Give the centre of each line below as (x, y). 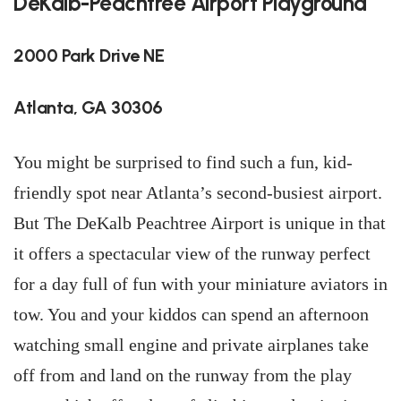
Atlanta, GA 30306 (88, 107)
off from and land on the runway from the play (183, 375)
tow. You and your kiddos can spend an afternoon (191, 314)
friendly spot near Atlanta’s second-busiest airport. (198, 192)
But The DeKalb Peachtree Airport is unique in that (200, 223)
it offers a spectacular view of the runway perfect (192, 253)
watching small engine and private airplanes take (191, 345)
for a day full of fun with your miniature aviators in (200, 284)
